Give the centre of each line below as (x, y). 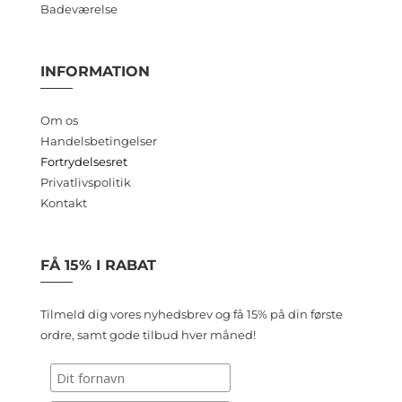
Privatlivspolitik (85, 182)
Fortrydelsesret (83, 161)
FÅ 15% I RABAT (98, 265)
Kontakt (63, 202)
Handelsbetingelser (98, 140)
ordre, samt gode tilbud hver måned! (148, 334)
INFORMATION (95, 71)
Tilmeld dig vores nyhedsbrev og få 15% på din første (191, 314)
